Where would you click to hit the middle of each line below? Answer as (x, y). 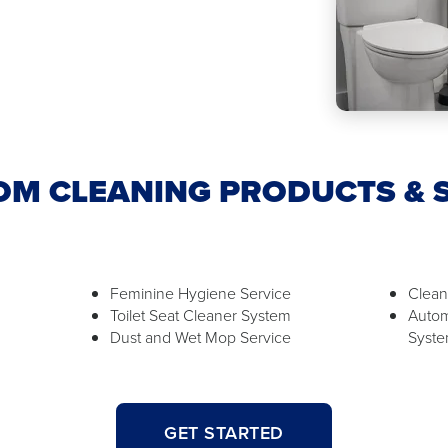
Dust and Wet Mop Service (200, 337)
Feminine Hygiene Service (200, 293)
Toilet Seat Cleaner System (200, 315)
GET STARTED (224, 433)
